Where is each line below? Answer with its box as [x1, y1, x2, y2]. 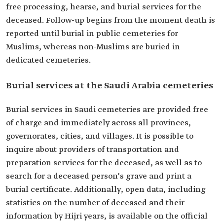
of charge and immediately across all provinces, [6, 118, 191, 128]
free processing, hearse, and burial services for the [6, 2, 201, 12]
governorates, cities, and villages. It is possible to [6, 131, 193, 142]
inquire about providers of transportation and [6, 145, 179, 155]
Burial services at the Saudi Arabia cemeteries [6, 80, 213, 92]
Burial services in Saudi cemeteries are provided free [6, 105, 208, 115]
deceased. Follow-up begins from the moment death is [6, 15, 215, 26]
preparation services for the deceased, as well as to [6, 158, 202, 168]
